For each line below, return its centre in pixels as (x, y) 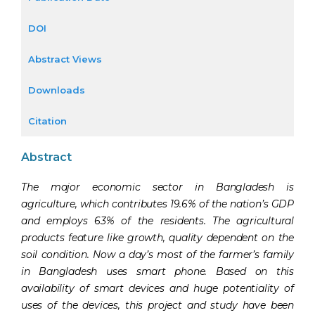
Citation (47, 121)
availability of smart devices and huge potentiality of (157, 288)
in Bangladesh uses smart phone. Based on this (157, 271)
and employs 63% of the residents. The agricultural (157, 220)
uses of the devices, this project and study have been (157, 305)
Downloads (57, 90)
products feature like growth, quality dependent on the (157, 237)
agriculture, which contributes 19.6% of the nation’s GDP (157, 204)
